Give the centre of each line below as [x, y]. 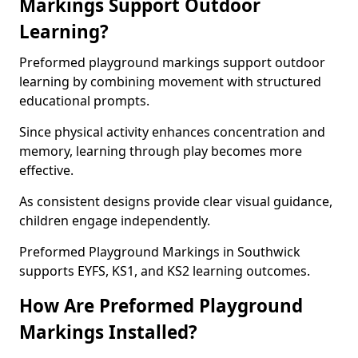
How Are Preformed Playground [161, 306]
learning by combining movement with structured [170, 82]
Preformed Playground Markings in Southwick [160, 252]
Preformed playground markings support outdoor [172, 62]
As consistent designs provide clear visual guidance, [176, 201]
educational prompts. [84, 101]
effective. [46, 170]
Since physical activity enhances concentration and [172, 132]
